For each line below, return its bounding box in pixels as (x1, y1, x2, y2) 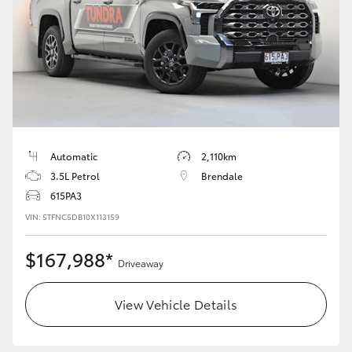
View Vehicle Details (114, 295, 238, 313)
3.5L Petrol (50, 169, 100, 183)
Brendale (201, 169, 243, 183)
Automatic (50, 149, 97, 163)
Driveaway (118, 256, 163, 270)
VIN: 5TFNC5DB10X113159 (25, 211, 119, 223)
